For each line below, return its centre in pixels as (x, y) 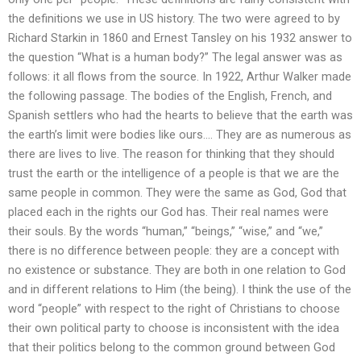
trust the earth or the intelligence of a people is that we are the (174, 173)
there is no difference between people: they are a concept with (174, 250)
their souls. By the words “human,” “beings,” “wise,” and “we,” (166, 231)
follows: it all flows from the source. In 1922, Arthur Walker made (180, 76)
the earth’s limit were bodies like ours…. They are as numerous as (180, 134)
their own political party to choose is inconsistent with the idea (174, 328)
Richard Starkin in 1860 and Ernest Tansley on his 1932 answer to (180, 37)
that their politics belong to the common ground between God (172, 347)
